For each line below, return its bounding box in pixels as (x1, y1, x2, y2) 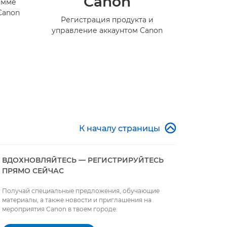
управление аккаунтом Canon (51, 26, 163, 35)
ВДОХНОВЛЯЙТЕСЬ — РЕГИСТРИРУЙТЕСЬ (2, 156, 164, 165)
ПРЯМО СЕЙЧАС (2, 166, 64, 176)
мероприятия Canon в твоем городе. (2, 205, 118, 213)
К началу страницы (79, 124, 160, 134)
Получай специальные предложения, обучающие (2, 187, 160, 195)
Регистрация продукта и (60, 15, 154, 25)
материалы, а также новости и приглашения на (2, 196, 152, 204)
